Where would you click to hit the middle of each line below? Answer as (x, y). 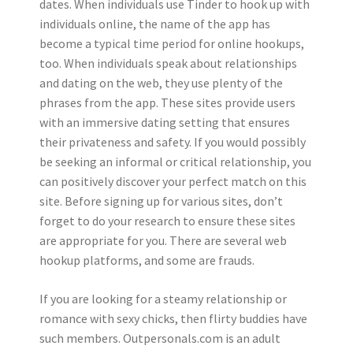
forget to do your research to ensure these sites (167, 221)
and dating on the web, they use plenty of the (161, 83)
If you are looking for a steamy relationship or (163, 299)
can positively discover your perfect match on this (173, 182)
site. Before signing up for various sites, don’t (161, 201)
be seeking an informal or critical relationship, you (175, 162)
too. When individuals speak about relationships (168, 63)
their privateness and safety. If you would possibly (173, 142)
